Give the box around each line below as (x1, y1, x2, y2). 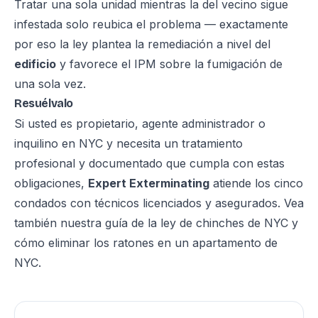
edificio (14, 57, 56, 71)
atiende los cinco (209, 176, 303, 190)
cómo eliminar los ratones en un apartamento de (14, 236, 278, 250)
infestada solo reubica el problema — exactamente (14, 17, 288, 31)
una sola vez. (14, 77, 86, 91)
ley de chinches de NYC (160, 216, 288, 230)
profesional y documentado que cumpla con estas (14, 156, 285, 170)
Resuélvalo (14, 97, 73, 110)
